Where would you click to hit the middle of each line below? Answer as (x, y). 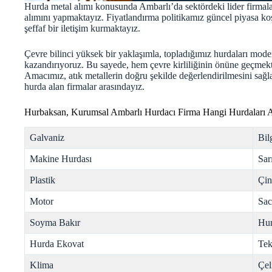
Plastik (42, 180)
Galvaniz (47, 138)
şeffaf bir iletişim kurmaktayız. (82, 29)
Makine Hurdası (61, 159)
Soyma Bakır (55, 223)
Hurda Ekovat (57, 244)
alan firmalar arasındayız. (95, 87)
